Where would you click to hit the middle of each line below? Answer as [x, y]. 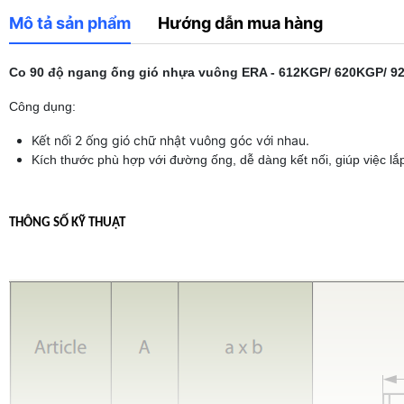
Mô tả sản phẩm [70, 23]
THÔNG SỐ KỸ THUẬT [67, 223]
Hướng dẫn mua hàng [240, 23]
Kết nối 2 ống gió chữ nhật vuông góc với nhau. [170, 140]
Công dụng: [44, 106]
